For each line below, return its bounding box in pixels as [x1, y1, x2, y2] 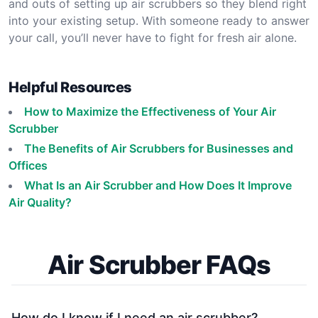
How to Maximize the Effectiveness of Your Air [24, 104, 276, 119]
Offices [9, 158, 48, 172]
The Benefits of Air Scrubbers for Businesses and [24, 141, 293, 155]
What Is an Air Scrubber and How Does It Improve [24, 178, 292, 192]
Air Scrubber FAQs [48, 249, 270, 280]
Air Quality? [9, 195, 72, 209]
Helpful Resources [9, 79, 132, 96]
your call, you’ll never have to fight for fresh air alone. [9, 31, 297, 45]
